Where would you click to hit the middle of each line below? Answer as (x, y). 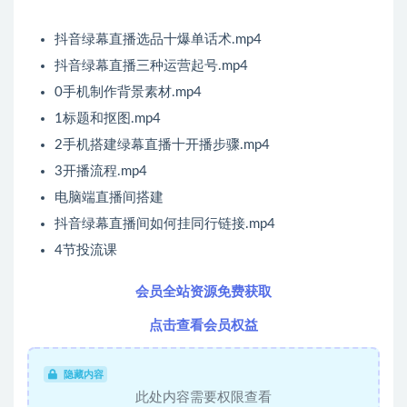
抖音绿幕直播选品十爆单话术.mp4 (158, 40)
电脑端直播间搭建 (109, 198)
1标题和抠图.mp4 (108, 119)
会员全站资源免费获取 (203, 293)
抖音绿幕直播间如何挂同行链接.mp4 (165, 224)
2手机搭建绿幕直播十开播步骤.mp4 (162, 145)
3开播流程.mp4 (101, 172)
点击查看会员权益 (203, 326)
